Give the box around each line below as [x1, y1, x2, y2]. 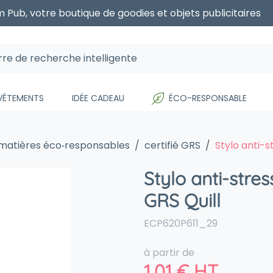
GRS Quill [144, 189, 221, 212]
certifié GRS [144, 138, 200, 152]
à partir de [144, 246, 194, 260]
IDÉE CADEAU [71, 92, 124, 104]
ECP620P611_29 [144, 216, 218, 230]
